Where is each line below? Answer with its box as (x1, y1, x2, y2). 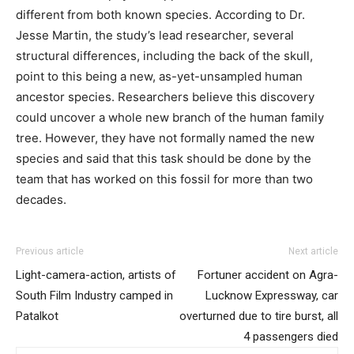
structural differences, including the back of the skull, (16, 47, 313, 63)
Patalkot (16, 308, 58, 323)
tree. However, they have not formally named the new (16, 130, 314, 145)
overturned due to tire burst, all (179, 308, 338, 323)
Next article (288, 245, 338, 257)
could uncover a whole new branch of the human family (16, 109, 324, 125)
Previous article (16, 245, 84, 257)
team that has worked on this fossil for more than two (16, 171, 313, 186)
